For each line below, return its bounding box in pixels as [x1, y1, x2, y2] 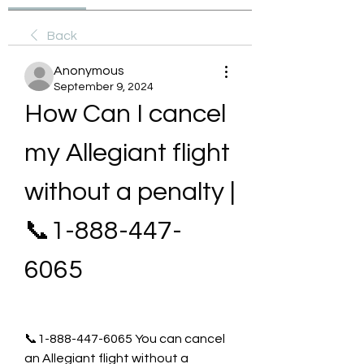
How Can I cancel [24, 101, 226, 128]
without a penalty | [24, 179, 235, 206]
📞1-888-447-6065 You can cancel [24, 332, 225, 345]
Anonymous [54, 64, 124, 77]
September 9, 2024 [54, 81, 154, 93]
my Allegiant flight [24, 140, 230, 167]
